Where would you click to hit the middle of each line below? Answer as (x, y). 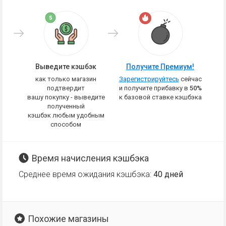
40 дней (168, 174)
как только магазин (66, 79)
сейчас (190, 79)
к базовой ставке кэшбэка (160, 97)
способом (66, 124)
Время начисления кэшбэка (90, 158)
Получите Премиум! (160, 67)
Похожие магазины (68, 219)
